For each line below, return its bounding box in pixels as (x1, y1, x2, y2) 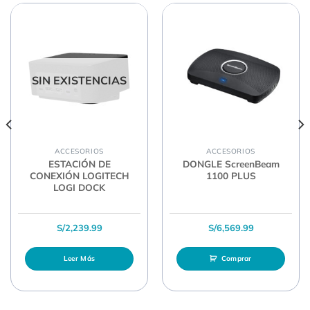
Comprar (221, 253, 252, 263)
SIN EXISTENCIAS (32, 73, 127, 88)
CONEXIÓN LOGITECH (29, 169, 129, 181)
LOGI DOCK (53, 181, 105, 193)
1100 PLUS (206, 169, 256, 181)
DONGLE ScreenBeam (182, 157, 280, 170)
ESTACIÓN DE (48, 157, 111, 170)
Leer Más (63, 253, 95, 263)
